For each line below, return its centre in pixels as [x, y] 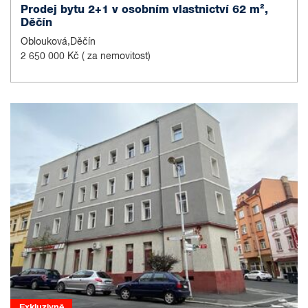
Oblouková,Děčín [58, 42]
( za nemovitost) [116, 57]
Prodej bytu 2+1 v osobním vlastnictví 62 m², [144, 10]
